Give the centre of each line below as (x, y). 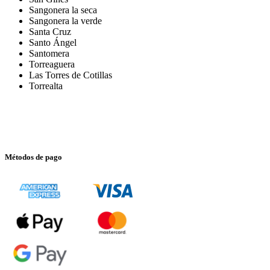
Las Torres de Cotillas (71, 75)
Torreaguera (52, 64)
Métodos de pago (33, 157)
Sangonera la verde (65, 21)
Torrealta (46, 86)
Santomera (49, 54)
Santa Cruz (50, 32)
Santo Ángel (54, 43)
